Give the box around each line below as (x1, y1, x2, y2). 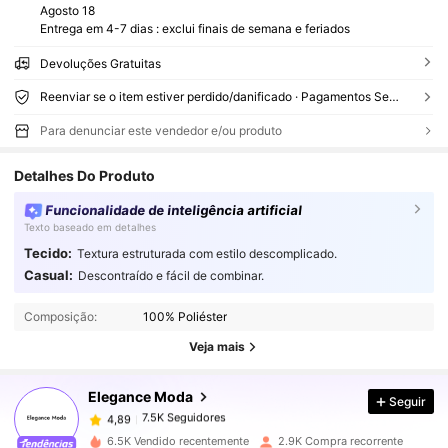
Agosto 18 (39, 3, 95, 19)
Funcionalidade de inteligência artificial (44, 201, 304, 218)
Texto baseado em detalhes (23, 220, 156, 233)
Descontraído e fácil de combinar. (77, 267, 264, 283)
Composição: (23, 308, 97, 324)
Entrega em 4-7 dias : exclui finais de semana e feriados (39, 21, 350, 37)
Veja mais (189, 339, 245, 355)
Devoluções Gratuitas (39, 56, 161, 72)
